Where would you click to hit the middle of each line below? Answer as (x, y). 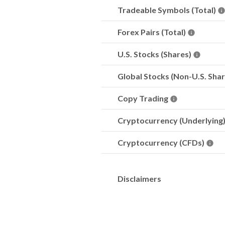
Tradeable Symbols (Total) (167, 10)
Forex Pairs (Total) (152, 32)
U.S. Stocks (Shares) (155, 54)
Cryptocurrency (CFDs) (162, 142)
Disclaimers (139, 179)
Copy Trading (144, 98)
